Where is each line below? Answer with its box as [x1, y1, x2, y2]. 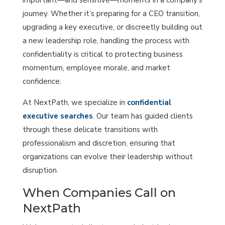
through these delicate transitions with [22, 124, 158, 135]
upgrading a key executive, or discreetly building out [22, 22, 202, 32]
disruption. [22, 165, 58, 175]
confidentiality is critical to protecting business [22, 49, 183, 59]
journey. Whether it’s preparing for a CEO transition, [22, 8, 200, 19]
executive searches [22, 110, 93, 121]
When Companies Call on [22, 185, 176, 200]
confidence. [22, 76, 61, 86]
